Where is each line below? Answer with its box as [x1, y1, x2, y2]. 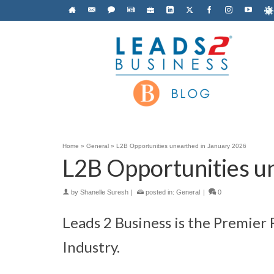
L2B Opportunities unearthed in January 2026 [116, 142, 246, 149]
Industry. [62, 237, 120, 256]
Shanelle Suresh [80, 188, 128, 196]
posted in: [144, 188, 176, 196]
